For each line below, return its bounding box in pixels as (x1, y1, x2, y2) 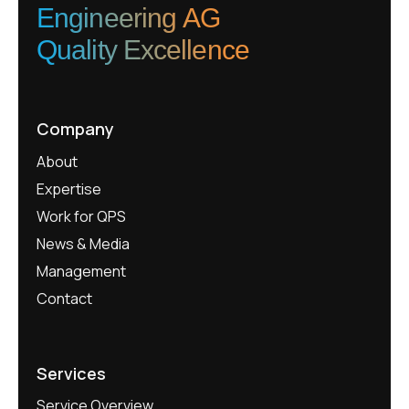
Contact (37, 288, 92, 309)
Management (37, 260, 126, 281)
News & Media (37, 233, 130, 254)
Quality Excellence (37, 26, 249, 77)
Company (37, 118, 114, 141)
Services (37, 362, 106, 384)
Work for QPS (37, 205, 126, 226)
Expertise (37, 178, 101, 199)
